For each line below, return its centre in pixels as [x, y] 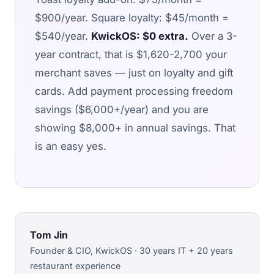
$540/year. [63, 36]
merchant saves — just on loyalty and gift [134, 72]
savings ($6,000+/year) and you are [122, 109]
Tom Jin [49, 235]
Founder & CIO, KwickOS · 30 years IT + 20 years [131, 250]
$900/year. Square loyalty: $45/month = [132, 17]
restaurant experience [75, 265]
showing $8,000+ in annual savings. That [135, 128]
